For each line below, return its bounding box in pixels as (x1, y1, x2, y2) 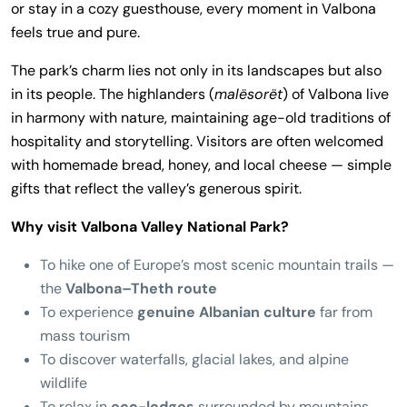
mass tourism (40, 326, 130, 345)
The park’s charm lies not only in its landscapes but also (11, 61, 382, 80)
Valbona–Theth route (65, 279, 217, 298)
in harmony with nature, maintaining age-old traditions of (11, 108, 391, 127)
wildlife (40, 373, 87, 392)
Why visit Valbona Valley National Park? (11, 217, 289, 236)
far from (316, 303, 372, 322)
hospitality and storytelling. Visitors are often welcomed (11, 132, 383, 151)
